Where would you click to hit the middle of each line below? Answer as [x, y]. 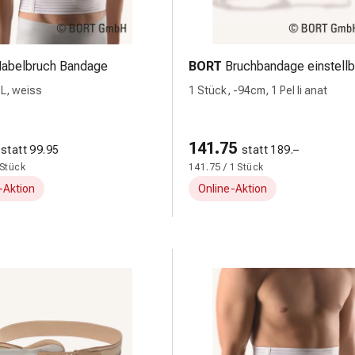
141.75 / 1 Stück [226, 167]
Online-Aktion [233, 189]
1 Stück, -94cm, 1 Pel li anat [258, 90]
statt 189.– [271, 150]
